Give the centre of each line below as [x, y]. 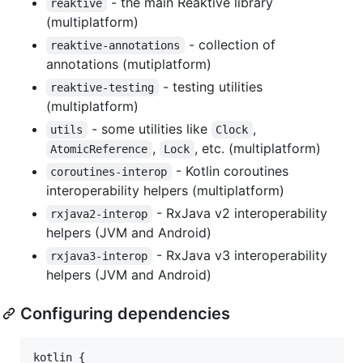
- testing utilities [212, 86]
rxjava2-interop [99, 214]
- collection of [232, 44]
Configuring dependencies [125, 313]
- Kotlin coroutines [232, 171]
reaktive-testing [102, 87]
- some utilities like [149, 128]
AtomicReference [99, 149]
